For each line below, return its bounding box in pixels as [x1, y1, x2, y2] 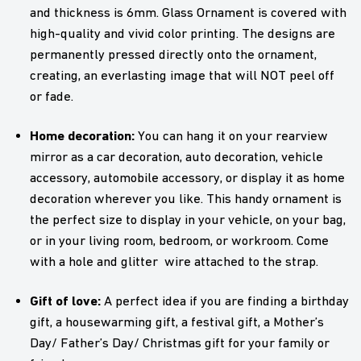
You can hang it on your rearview [137, 127, 328, 143]
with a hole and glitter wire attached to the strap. [29, 253, 318, 269]
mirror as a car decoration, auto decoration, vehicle [29, 148, 323, 164]
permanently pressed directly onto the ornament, [29, 46, 317, 62]
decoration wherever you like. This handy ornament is [29, 190, 342, 206]
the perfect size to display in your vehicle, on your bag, [29, 211, 346, 227]
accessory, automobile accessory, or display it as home [29, 169, 345, 185]
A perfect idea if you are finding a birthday [103, 293, 349, 309]
